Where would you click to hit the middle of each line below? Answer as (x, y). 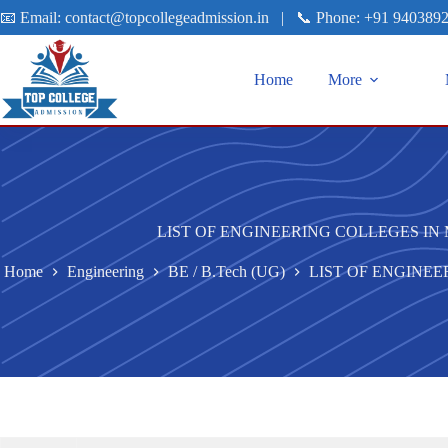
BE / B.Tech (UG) (226, 271)
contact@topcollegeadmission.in (167, 17)
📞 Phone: (330, 17)
